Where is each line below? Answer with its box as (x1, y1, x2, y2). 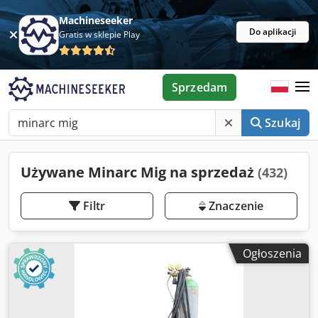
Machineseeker (59, 13, 133, 27)
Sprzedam (171, 79, 228, 95)
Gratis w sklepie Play (59, 28, 141, 40)
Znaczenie (205, 198, 264, 214)
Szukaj (265, 115, 300, 131)
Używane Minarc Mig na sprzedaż (21, 163, 258, 182)
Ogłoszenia (243, 246, 302, 261)
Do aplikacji (248, 26, 297, 38)
